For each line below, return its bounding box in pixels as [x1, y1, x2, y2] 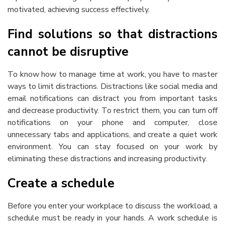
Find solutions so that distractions [8, 26, 217, 43]
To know [8, 69, 42, 80]
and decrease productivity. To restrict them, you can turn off [8, 105, 217, 116]
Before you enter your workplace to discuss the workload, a [8, 200, 217, 211]
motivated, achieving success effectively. [8, 4, 150, 15]
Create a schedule [8, 175, 115, 192]
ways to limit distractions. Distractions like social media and [8, 81, 217, 92]
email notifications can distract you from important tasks [8, 93, 217, 104]
